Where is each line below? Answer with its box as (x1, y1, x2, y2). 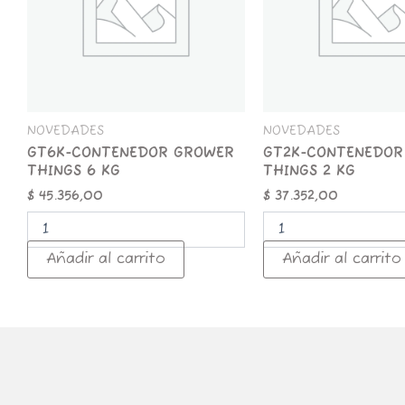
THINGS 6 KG (27, 163, 120, 182)
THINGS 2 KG (262, 163, 355, 182)
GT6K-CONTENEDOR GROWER (27, 145, 234, 164)
